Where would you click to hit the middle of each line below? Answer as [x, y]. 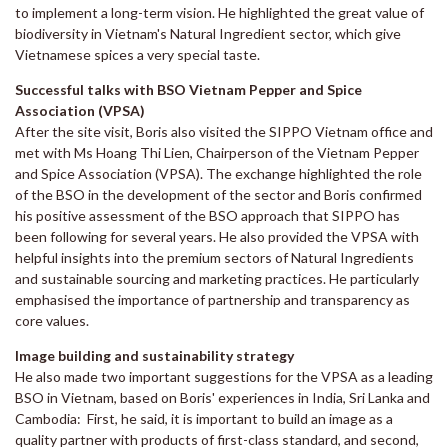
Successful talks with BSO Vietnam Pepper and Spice [188, 90]
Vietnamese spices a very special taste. [139, 55]
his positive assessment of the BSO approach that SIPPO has [207, 216]
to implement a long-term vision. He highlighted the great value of [219, 13]
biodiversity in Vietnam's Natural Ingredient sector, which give [208, 34]
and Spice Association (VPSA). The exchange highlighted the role [218, 174]
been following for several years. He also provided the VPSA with [217, 237]
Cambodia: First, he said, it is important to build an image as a [204, 419]
